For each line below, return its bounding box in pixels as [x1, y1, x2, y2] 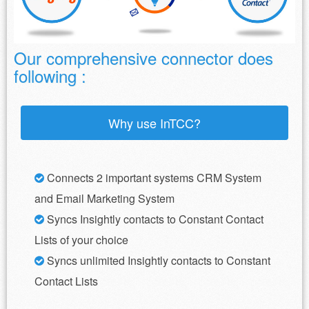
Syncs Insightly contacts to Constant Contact [44, 210, 263, 227]
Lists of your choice [34, 231, 128, 248]
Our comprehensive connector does [14, 45, 273, 70]
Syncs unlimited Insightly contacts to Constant [44, 252, 270, 268]
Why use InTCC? [108, 113, 201, 132]
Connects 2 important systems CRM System [44, 169, 261, 186]
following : [14, 63, 86, 88]
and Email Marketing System [34, 190, 175, 206]
